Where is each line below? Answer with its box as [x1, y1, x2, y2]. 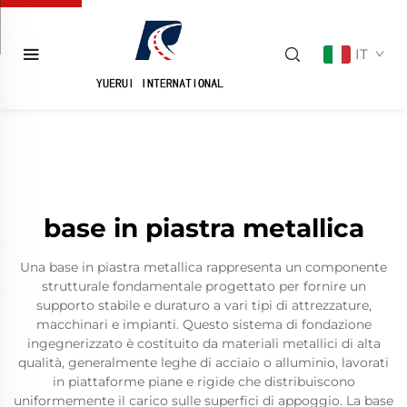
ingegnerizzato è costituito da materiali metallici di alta [26, 335, 381, 352]
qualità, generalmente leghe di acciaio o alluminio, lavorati [18, 354, 389, 371]
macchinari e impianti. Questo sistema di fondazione [35, 316, 372, 333]
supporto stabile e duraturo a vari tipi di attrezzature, [35, 297, 372, 313]
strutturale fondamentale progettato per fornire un [41, 278, 366, 294]
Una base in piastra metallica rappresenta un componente [20, 259, 387, 275]
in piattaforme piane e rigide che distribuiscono [52, 373, 355, 390]
